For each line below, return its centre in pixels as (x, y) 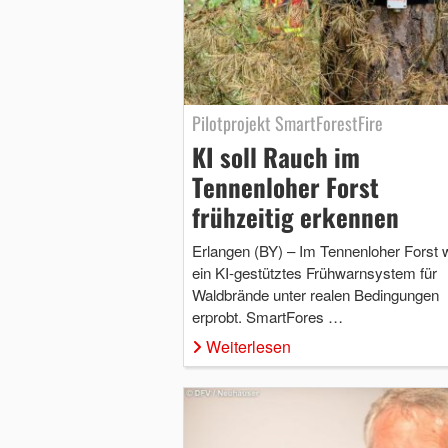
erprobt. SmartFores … (267, 316)
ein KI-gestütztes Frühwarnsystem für (314, 272)
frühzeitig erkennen (295, 216)
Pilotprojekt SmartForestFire (287, 122)
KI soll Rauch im (275, 156)
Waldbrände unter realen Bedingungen (315, 294)
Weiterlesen (248, 346)
